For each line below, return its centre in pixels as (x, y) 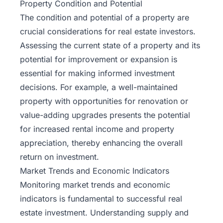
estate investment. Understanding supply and (104, 212)
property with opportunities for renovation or (104, 101)
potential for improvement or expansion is (99, 59)
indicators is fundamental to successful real (101, 198)
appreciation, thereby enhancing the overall (101, 143)
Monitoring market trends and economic (95, 184)
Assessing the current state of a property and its (110, 45)
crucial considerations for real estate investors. (108, 31)
